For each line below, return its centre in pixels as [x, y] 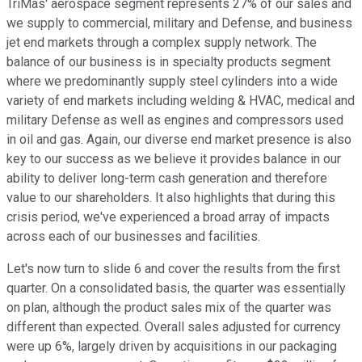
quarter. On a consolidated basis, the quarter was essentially [176, 288]
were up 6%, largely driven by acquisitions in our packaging [172, 347]
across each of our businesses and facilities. [133, 237]
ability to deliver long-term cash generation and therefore [167, 179]
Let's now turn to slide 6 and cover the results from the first [173, 269]
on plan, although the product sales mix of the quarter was [169, 308]
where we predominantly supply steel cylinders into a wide [172, 82]
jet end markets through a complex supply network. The [162, 43]
